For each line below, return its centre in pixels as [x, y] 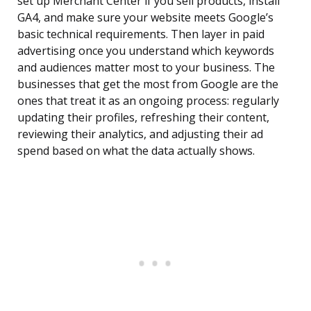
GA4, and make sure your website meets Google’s [145, 18]
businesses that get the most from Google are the [148, 84]
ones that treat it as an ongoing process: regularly [148, 101]
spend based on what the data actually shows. [136, 151]
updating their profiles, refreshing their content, [143, 118]
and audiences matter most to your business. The [146, 68]
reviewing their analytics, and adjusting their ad [140, 134]
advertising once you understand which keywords [146, 51]
